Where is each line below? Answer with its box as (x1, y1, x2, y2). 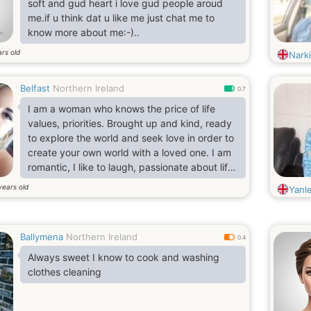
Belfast (20, 83, 50, 94)
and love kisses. (28, 176, 100, 187)
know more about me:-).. (28, 26, 140, 38)
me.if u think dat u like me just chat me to (28, 12, 215, 24)
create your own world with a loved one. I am (28, 146, 231, 158)
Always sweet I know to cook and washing (28, 251, 219, 263)
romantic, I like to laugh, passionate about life (28, 161, 233, 173)
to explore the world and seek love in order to (28, 132, 234, 144)
